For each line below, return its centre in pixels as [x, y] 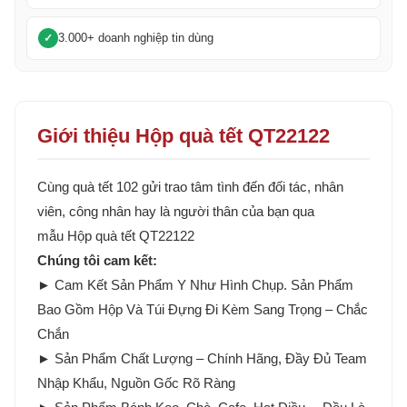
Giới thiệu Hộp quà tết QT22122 [184, 136]
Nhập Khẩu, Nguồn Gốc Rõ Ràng [136, 383]
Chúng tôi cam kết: [97, 261]
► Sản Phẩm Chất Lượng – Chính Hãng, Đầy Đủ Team [202, 359]
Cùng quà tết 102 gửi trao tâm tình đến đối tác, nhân [190, 187]
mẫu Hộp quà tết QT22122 [116, 236]
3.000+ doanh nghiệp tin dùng [136, 38]
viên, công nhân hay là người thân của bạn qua [176, 212]
